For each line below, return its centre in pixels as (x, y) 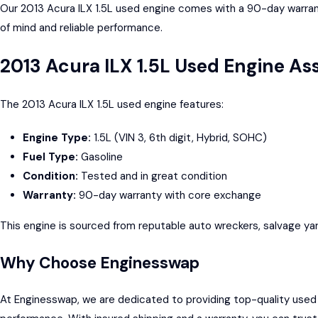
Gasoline (100, 157)
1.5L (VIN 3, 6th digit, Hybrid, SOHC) (179, 137)
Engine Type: (57, 137)
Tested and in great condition (153, 176)
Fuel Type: (50, 157)
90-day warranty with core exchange (169, 195)
